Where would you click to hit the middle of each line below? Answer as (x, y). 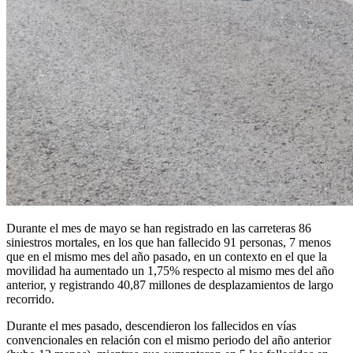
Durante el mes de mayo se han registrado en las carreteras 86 (159, 228)
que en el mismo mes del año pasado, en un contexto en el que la (167, 256)
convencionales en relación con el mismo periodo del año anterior (169, 340)
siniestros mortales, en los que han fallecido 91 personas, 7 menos (169, 242)
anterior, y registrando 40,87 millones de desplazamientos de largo (170, 284)
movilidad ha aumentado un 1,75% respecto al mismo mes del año (170, 270)
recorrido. (30, 299)
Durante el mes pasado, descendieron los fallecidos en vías (151, 325)
